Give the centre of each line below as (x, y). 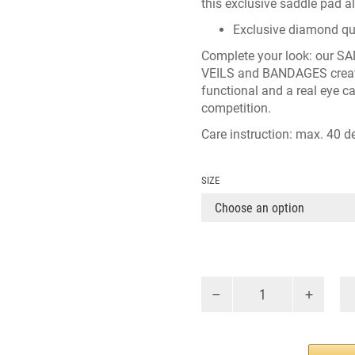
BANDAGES (295, 73)
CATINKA (226, 284)
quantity (223, 336)
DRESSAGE (232, 302)
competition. (236, 108)
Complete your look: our (269, 56)
